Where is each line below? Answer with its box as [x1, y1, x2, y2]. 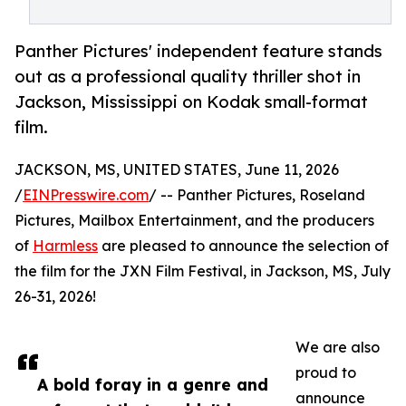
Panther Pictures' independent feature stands [14, 41, 382, 62]
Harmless [33, 237, 98, 256]
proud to [295, 363, 356, 382]
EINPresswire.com [23, 186, 149, 205]
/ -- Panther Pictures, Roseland [149, 186, 365, 205]
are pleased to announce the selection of [98, 237, 389, 256]
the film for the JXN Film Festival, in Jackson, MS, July [14, 262, 391, 281]
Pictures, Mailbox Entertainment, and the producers [14, 211, 374, 230]
